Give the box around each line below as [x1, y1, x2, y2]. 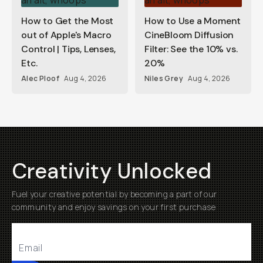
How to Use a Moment [144, 15, 241, 27]
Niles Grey [144, 73, 183, 83]
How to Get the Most [21, 15, 114, 27]
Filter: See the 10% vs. [144, 43, 238, 55]
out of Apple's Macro [21, 29, 112, 41]
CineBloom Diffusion [144, 29, 234, 41]
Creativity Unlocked [12, 157, 212, 185]
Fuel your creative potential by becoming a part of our [12, 188, 217, 200]
